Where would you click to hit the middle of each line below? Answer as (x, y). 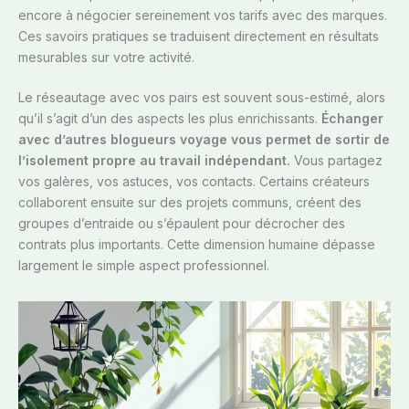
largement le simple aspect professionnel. (144, 266)
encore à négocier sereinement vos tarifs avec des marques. (203, 16)
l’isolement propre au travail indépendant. (154, 161)
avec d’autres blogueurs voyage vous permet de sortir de (204, 140)
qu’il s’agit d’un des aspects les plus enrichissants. (170, 119)
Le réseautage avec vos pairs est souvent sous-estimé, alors (202, 98)
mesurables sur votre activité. (106, 58)
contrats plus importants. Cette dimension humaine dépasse (197, 245)
